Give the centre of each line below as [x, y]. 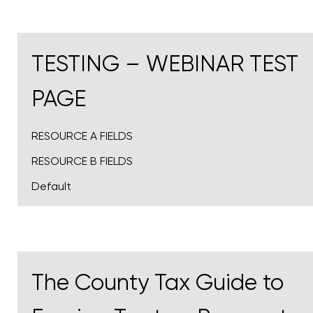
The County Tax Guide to [158, 283]
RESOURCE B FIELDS [82, 161]
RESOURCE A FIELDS [82, 136]
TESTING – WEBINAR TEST [165, 64]
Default [51, 187]
